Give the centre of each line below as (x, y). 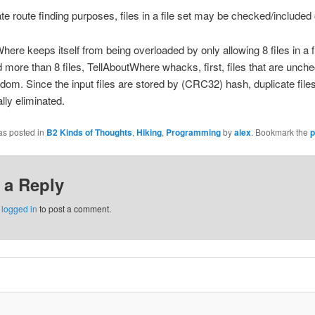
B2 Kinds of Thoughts (89, 133)
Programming (193, 133)
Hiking (149, 133)
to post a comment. (74, 208)
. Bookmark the (280, 132)
